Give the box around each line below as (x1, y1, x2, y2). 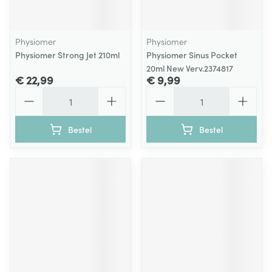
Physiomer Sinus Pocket (146, 49, 237, 61)
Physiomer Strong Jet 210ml (15, 49, 120, 61)
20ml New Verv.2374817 (146, 62, 233, 74)
